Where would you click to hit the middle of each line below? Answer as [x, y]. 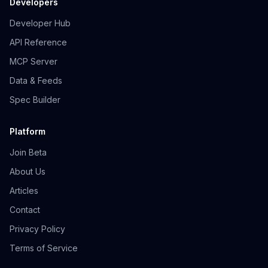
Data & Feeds [36, 80]
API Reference [38, 42]
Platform [28, 131]
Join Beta [28, 152]
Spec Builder [35, 100]
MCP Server [33, 61]
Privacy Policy [37, 229]
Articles [24, 191]
